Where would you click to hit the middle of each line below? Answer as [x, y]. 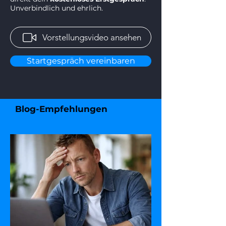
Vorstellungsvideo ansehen [92, 37]
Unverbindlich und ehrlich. [56, 8]
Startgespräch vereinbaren [81, 61]
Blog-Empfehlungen [61, 109]
